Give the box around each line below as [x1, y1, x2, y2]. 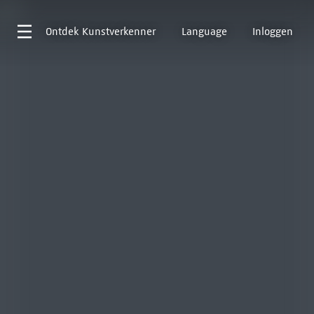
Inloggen [252, 25, 294, 38]
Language [181, 25, 227, 38]
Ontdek [45, 25, 78, 38]
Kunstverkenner [81, 25, 156, 38]
